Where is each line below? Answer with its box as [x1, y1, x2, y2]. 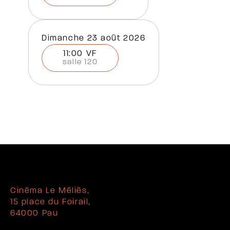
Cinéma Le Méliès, [10, 186, 90, 195]
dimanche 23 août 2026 [47, 34, 146, 43]
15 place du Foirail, [10, 198, 91, 206]
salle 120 [62, 58, 98, 66]
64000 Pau [10, 209, 59, 218]
